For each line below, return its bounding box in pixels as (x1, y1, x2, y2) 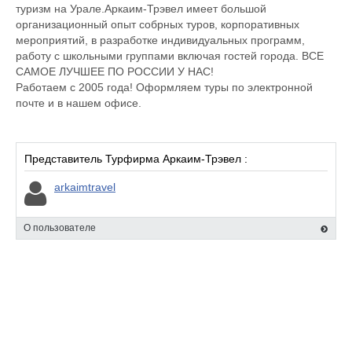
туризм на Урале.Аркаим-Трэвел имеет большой (16, 2, 266, 15)
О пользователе (24, 222, 96, 233)
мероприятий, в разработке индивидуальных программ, (16, 34, 305, 46)
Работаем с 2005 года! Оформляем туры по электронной (16, 81, 313, 93)
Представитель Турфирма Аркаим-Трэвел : (24, 152, 247, 165)
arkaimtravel (54, 181, 115, 193)
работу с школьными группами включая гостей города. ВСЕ (16, 49, 324, 62)
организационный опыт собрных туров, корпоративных (16, 18, 299, 31)
